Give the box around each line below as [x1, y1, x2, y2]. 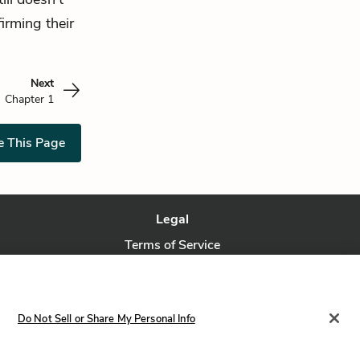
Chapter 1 [5, 92, 54, 107]
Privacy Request [125, 288, 219, 305]
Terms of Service [125, 236, 221, 254]
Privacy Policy [132, 262, 213, 280]
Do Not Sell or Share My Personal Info [17, 311, 195, 326]
